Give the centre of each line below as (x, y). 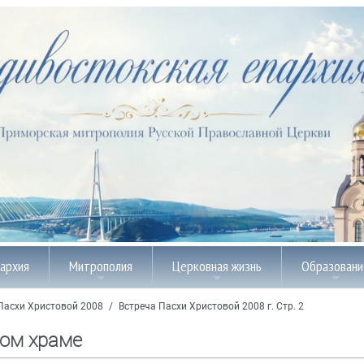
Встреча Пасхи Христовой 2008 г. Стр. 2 (211, 307)
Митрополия (101, 266)
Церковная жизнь (217, 266)
